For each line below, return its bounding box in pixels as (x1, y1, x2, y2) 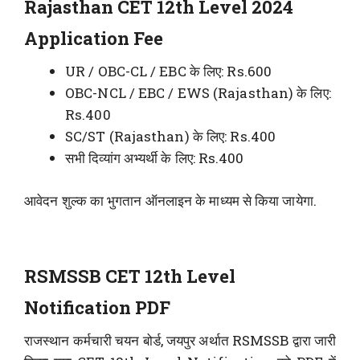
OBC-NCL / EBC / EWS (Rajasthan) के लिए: (65, 84, 331, 103)
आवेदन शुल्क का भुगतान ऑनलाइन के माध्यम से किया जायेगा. (24, 190, 317, 210)
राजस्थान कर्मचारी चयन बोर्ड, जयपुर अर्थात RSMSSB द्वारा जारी (24, 330, 337, 350)
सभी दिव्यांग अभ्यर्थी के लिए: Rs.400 (65, 149, 244, 168)
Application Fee (24, 27, 163, 51)
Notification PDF (24, 295, 170, 319)
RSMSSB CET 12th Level (24, 264, 235, 288)
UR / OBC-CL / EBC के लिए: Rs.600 (65, 62, 272, 81)
